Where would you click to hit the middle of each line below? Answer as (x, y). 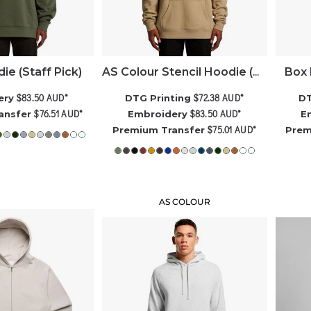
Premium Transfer (159, 130)
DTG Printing (158, 98)
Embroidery (157, 114)
